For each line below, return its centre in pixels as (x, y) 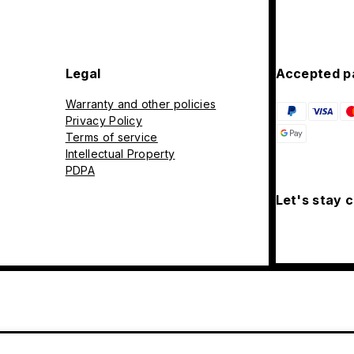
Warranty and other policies (141, 104)
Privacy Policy (104, 121)
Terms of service (111, 137)
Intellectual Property (120, 154)
